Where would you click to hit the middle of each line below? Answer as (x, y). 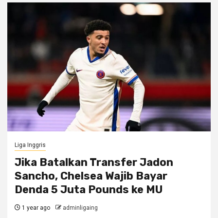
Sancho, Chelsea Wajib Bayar (91, 176)
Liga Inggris (30, 145)
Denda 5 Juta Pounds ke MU (89, 190)
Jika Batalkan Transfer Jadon (94, 162)
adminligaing (80, 208)
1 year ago (35, 208)
